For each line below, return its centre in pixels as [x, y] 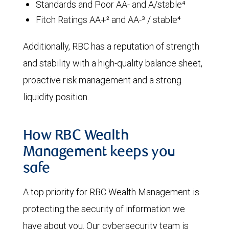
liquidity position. [56, 97]
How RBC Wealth [76, 136]
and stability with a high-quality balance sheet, [113, 63]
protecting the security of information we [104, 209]
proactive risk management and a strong [102, 80]
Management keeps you [99, 153]
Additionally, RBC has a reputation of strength [111, 46]
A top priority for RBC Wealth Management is [111, 192]
